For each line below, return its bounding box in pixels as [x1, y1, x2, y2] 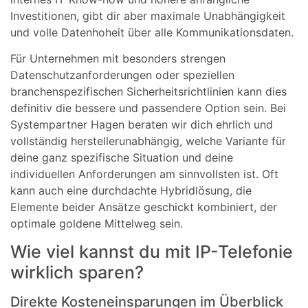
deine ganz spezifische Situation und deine [10, 150, 233, 164]
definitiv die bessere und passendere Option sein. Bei [10, 100, 286, 115]
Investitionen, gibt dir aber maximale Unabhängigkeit [10, 8, 285, 23]
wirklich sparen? [10, 262, 144, 283]
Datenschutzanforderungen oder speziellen [10, 67, 234, 82]
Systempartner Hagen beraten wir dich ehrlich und [10, 117, 273, 131]
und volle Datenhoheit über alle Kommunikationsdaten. [10, 25, 294, 39]
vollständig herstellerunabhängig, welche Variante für [10, 133, 286, 148]
